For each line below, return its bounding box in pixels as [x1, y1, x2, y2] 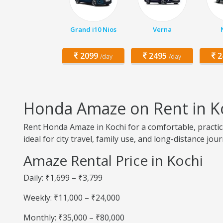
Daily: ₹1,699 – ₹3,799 [23, 172, 103, 183]
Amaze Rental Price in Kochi [23, 151, 203, 170]
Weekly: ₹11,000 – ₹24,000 [23, 192, 120, 203]
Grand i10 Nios [70, 25, 116, 34]
